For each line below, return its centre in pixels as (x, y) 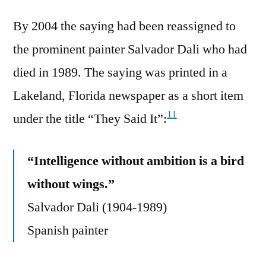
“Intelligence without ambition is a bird (136, 161)
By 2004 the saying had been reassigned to (124, 26)
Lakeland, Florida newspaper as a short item (128, 95)
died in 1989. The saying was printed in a (120, 72)
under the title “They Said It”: (90, 118)
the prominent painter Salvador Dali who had (130, 49)
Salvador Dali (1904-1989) (97, 207)
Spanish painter (68, 230)
